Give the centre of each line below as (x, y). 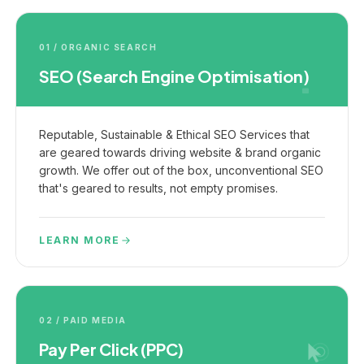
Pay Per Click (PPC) (112, 349)
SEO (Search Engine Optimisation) (174, 76)
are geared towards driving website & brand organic (180, 152)
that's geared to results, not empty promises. (158, 188)
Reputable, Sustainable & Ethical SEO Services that (174, 134)
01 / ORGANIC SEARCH (98, 47)
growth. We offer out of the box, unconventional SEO (181, 170)
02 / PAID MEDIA (83, 320)
